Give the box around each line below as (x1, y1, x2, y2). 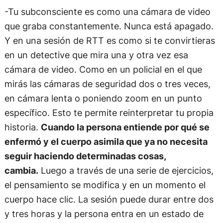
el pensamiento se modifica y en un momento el (4, 179, 206, 191)
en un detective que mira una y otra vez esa (4, 49, 188, 61)
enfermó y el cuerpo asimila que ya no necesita (4, 136, 208, 147)
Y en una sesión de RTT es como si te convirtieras (4, 35, 215, 46)
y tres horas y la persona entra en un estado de (4, 208, 204, 220)
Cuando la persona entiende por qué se (40, 121, 210, 133)
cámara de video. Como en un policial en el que (4, 64, 202, 75)
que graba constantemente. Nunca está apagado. (4, 20, 214, 32)
